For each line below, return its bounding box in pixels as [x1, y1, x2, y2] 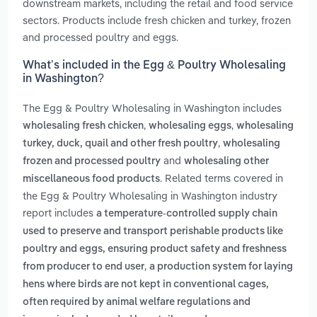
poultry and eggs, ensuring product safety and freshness [23, 244, 287, 255]
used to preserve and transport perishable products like [23, 226, 283, 237]
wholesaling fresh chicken [23, 121, 144, 132]
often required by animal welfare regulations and [23, 297, 250, 308]
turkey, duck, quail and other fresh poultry [23, 139, 218, 149]
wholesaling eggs [149, 121, 231, 132]
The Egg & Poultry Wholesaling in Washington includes [23, 101, 282, 115]
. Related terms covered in [160, 171, 283, 185]
